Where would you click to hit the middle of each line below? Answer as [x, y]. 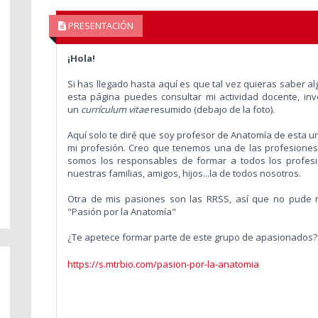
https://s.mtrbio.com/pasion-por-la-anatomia [163, 264]
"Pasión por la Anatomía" [121, 211]
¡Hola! [81, 58]
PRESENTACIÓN [99, 26]
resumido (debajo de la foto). [211, 109]
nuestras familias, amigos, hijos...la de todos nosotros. [184, 173]
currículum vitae [113, 109]
